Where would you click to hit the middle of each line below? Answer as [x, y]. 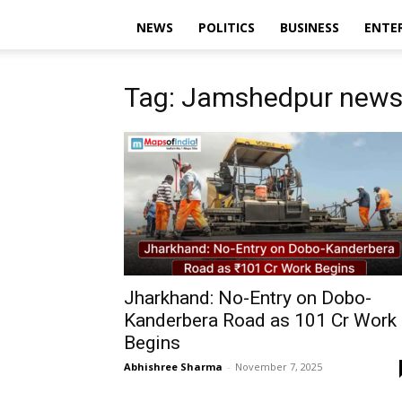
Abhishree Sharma [173, 367]
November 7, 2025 [279, 367]
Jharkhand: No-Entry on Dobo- [248, 298]
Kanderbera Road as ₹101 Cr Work [260, 320]
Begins [152, 343]
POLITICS [227, 27]
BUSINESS [310, 27]
